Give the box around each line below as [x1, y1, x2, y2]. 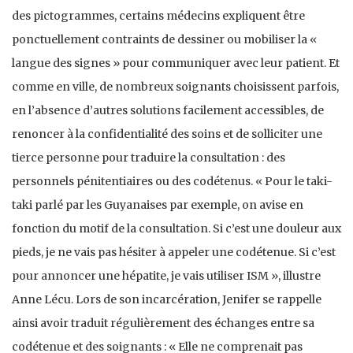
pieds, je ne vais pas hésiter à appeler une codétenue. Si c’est [12, 244, 336, 259]
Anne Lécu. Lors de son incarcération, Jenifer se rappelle [12, 292, 321, 307]
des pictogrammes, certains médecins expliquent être [12, 8, 305, 23]
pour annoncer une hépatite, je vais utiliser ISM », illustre [12, 268, 321, 283]
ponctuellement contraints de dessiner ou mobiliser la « [12, 32, 317, 46]
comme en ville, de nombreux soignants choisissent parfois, [12, 79, 339, 94]
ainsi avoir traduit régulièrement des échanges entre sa [12, 315, 314, 330]
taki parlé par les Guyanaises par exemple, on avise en [12, 197, 303, 212]
